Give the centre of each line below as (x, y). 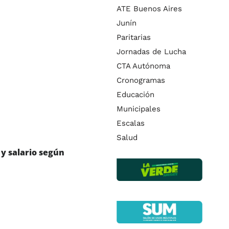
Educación (135, 94)
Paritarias (134, 37)
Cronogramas (141, 80)
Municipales (139, 109)
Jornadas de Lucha (151, 51)
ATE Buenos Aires (149, 8)
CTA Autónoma (143, 66)
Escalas (131, 123)
